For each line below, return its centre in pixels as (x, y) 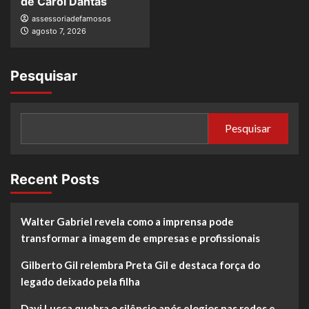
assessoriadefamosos (71, 18)
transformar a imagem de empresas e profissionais (140, 238)
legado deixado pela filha (80, 281)
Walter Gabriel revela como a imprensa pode (127, 221)
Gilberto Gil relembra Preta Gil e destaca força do (140, 265)
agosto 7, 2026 (59, 31)
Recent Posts (55, 179)
